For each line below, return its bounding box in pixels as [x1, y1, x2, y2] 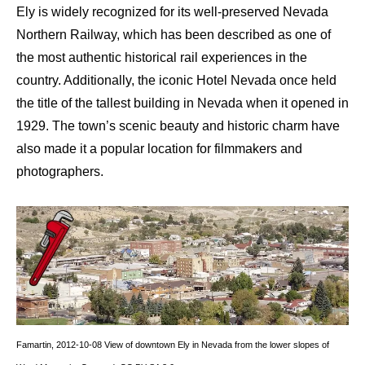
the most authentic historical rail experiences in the [16, 50, 307, 64]
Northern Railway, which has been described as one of [16, 27, 331, 42]
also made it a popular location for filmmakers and [16, 141, 302, 156]
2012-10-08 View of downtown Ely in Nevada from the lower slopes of [56, 340, 329, 350]
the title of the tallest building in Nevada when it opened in [16, 95, 349, 110]
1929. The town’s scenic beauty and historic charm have [16, 118, 340, 133]
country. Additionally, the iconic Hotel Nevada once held [16, 73, 336, 87]
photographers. [16, 164, 103, 178]
